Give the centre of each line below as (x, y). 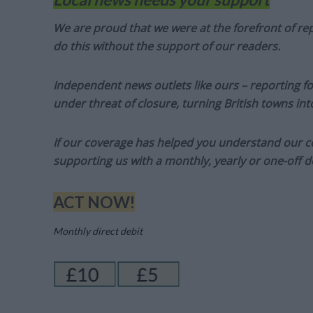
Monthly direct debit (99, 231)
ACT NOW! (94, 202)
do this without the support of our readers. (166, 46)
